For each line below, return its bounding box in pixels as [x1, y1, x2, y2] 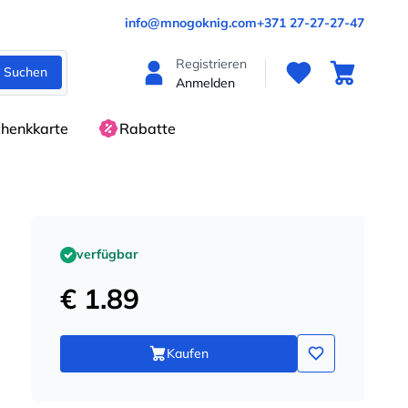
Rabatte [119, 119, 176, 138]
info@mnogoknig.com [125, 15, 257, 31]
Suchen [3, 64, 47, 80]
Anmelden [176, 75, 235, 91]
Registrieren [176, 56, 247, 72]
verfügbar [76, 246, 138, 262]
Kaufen [167, 344, 209, 362]
